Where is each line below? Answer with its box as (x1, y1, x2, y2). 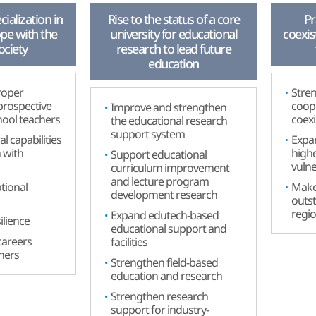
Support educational (111, 147, 207, 162)
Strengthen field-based (111, 255, 218, 270)
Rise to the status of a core (107, 11, 240, 28)
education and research (111, 268, 222, 284)
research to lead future (116, 40, 231, 57)
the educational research (111, 113, 227, 128)
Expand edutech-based (111, 207, 219, 223)
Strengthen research (111, 288, 208, 304)
